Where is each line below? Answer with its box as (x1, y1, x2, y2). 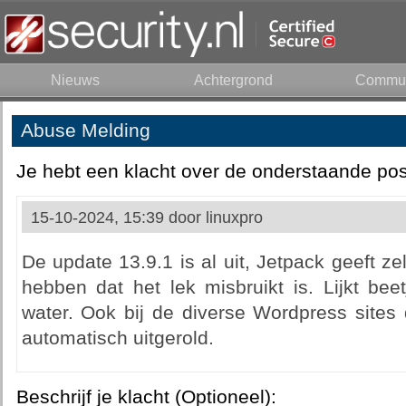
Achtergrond (194, 72, 273, 88)
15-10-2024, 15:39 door (30, 208, 206, 227)
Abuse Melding (20, 120, 150, 141)
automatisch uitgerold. (21, 327, 214, 349)
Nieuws (50, 72, 100, 88)
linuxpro (205, 208, 263, 227)
